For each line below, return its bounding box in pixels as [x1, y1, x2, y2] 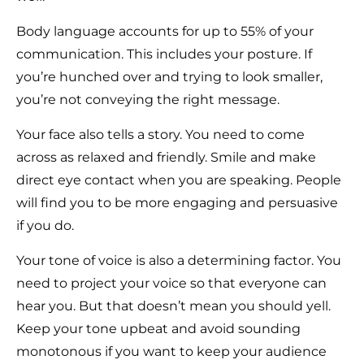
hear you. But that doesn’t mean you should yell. [16, 298, 331, 314]
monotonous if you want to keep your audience [16, 344, 327, 360]
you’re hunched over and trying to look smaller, [16, 69, 323, 85]
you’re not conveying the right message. [16, 92, 279, 108]
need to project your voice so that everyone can [16, 275, 327, 292]
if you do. [16, 218, 74, 234]
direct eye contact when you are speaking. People [16, 172, 341, 188]
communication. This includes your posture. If [16, 46, 312, 63]
